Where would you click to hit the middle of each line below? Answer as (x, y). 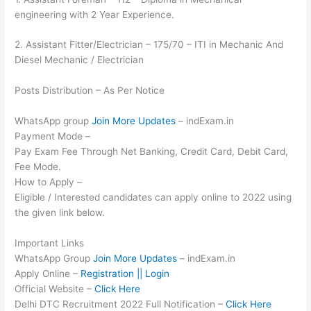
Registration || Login (125, 274)
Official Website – (55, 289)
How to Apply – (49, 182)
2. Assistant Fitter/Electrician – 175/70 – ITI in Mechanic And (149, 45)
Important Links (50, 243)
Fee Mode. (38, 167)
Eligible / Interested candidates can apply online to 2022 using (153, 197)
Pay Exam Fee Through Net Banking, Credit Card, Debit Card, (152, 152)
